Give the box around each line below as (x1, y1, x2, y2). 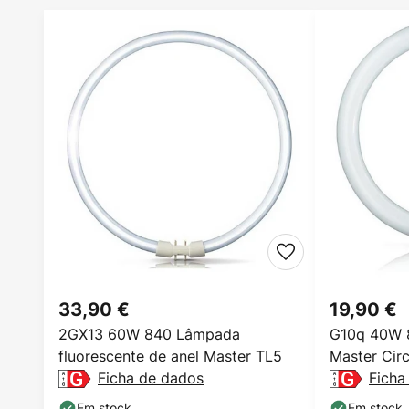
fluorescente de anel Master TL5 (58, 346, 282, 366)
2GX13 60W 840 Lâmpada (58, 324, 240, 344)
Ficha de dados (98, 368, 204, 388)
